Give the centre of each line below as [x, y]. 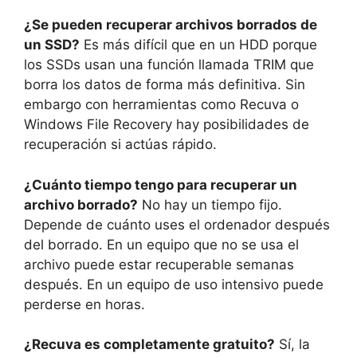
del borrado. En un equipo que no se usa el [161, 244]
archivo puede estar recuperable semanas [159, 264]
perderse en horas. [84, 304]
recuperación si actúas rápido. [120, 145]
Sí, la [292, 345]
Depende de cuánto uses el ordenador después [177, 224]
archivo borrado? [81, 204]
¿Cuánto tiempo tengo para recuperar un [161, 184]
